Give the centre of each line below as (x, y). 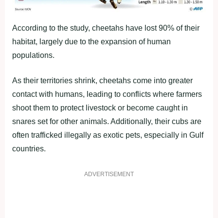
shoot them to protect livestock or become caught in (100, 108)
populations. (33, 55)
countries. (29, 148)
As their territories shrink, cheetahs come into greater (102, 80)
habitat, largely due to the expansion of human (91, 41)
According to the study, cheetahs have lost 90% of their (106, 28)
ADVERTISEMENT (109, 174)
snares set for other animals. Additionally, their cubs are (107, 121)
